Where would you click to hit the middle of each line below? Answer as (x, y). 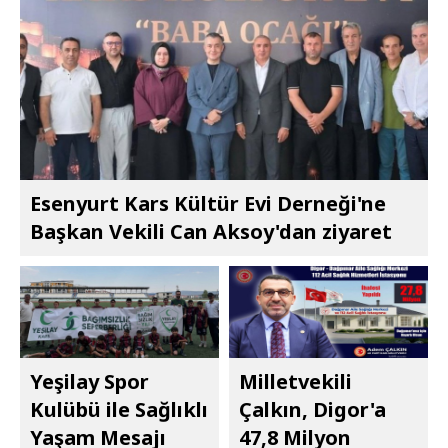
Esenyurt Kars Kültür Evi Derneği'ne (208, 203)
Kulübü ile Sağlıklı (119, 409)
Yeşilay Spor (89, 381)
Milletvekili (295, 381)
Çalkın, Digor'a (312, 409)
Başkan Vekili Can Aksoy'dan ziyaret (211, 231)
